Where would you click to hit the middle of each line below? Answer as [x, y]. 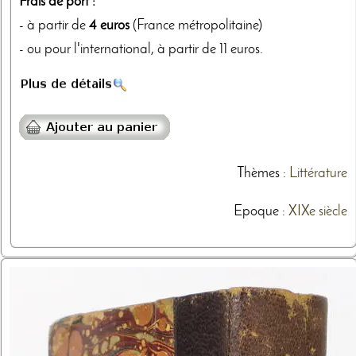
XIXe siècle [317, 212]
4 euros [109, 25]
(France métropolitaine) [196, 25]
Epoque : [261, 212]
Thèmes [258, 174]
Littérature [318, 174]
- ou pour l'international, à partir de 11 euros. [141, 49]
